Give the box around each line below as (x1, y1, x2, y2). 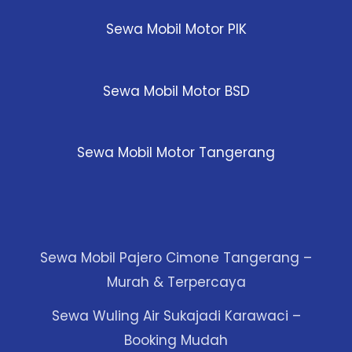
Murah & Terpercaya (106, 272, 246, 291)
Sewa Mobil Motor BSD (102, 81, 250, 101)
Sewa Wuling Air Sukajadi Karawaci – (51, 306, 301, 325)
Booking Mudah (124, 330, 228, 350)
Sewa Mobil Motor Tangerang (77, 143, 275, 163)
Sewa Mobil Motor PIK (105, 19, 247, 38)
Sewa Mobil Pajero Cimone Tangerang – (40, 247, 312, 267)
